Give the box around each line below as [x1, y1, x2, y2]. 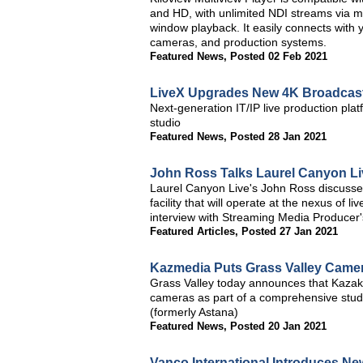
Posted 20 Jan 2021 [230, 320, 327, 332]
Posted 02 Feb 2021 [230, 50, 327, 62]
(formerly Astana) [150, 305, 238, 318]
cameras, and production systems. [150, 36, 327, 49]
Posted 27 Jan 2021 [241, 225, 338, 237]
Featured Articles [150, 225, 235, 237]
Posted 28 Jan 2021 [230, 130, 327, 143]
